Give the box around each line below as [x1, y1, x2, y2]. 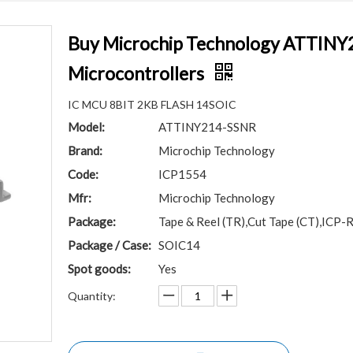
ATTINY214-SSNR [158, 120, 256, 134]
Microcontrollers [68, 62, 207, 84]
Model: [68, 120, 105, 134]
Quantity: [68, 289, 116, 303]
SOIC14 [158, 238, 200, 252]
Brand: [68, 143, 102, 158]
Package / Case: [68, 238, 151, 252]
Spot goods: [68, 262, 131, 276]
